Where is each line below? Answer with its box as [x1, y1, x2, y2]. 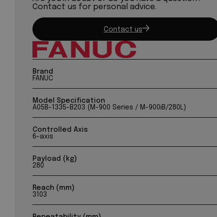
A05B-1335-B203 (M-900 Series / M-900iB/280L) [32, 104, 186, 111]
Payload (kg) [32, 155, 77, 162]
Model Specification [32, 97, 106, 104]
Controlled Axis [32, 126, 88, 133]
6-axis [32, 133, 54, 140]
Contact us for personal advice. [32, 2, 157, 11]
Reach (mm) [32, 184, 75, 191]
